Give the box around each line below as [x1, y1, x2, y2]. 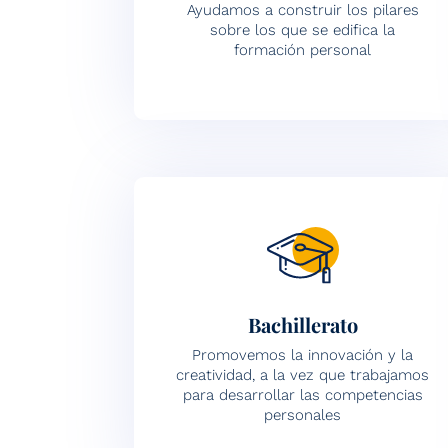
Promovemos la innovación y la [192, 345, 414, 364]
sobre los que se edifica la [210, 20, 396, 39]
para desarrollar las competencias [182, 385, 423, 404]
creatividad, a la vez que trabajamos [176, 365, 430, 384]
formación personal [234, 40, 372, 59]
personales [264, 405, 342, 424]
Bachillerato [247, 310, 358, 338]
